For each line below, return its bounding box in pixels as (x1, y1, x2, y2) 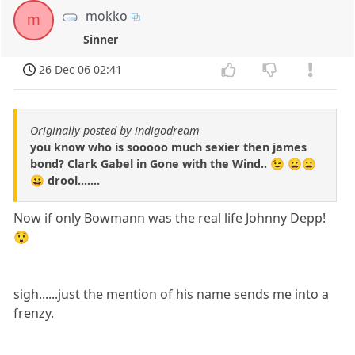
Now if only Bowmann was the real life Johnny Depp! (13, 208, 326, 227)
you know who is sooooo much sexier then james (30, 139, 307, 155)
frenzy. (13, 303, 55, 322)
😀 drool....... (30, 172, 100, 188)
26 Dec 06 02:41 (39, 61, 123, 77)
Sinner (83, 31, 119, 47)
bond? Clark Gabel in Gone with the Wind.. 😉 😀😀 (30, 155, 316, 171)
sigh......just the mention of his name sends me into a (13, 284, 330, 303)
